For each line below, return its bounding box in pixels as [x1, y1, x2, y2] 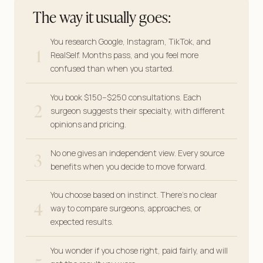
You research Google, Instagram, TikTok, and [50, 36, 211, 47]
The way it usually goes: [33, 5, 171, 28]
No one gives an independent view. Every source [50, 147, 224, 159]
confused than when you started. [50, 63, 174, 74]
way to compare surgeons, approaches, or [50, 203, 201, 214]
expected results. [50, 216, 113, 228]
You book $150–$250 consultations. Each [50, 91, 201, 103]
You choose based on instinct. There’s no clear [50, 189, 217, 201]
